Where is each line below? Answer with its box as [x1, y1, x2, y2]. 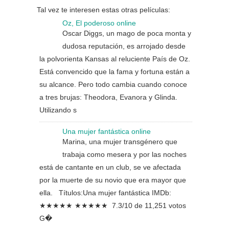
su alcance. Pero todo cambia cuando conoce [39, 80, 187, 88]
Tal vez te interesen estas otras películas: [37, 6, 170, 14]
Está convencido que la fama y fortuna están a [39, 67, 190, 76]
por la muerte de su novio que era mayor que [39, 176, 186, 184]
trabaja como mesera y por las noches [62, 150, 187, 158]
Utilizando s [39, 106, 77, 114]
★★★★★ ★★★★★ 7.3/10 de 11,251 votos [39, 201, 186, 210]
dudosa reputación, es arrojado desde [62, 42, 186, 50]
